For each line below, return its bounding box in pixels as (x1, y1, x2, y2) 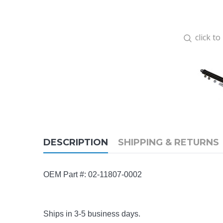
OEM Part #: (43, 170, 88, 179)
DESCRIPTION (43, 137, 108, 148)
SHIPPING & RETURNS (118, 137, 219, 148)
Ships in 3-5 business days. (43, 210, 140, 219)
